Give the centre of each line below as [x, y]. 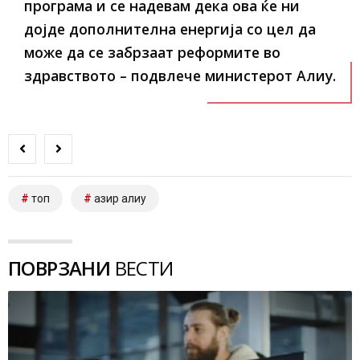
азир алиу [120, 199]
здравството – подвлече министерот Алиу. [180, 76]
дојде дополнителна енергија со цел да [170, 29]
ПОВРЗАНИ [59, 268]
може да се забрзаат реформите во [152, 53]
